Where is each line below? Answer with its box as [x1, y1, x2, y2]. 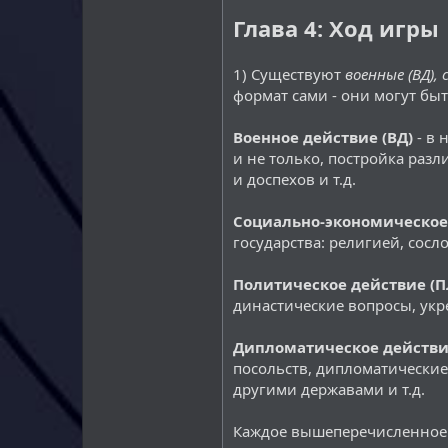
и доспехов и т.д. [233, 169, 356, 189]
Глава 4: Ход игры [233, 13, 439, 43]
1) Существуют [233, 64, 341, 84]
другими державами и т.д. [233, 379, 425, 399]
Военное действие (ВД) [233, 127, 413, 147]
